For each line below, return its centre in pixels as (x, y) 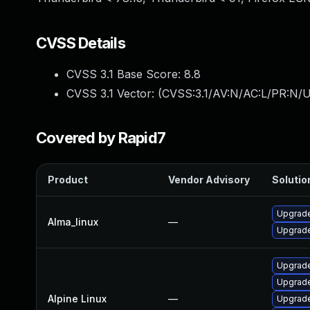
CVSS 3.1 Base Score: (125, 74)
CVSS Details (81, 43)
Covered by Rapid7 (101, 138)
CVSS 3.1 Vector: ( (114, 93)
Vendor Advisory (209, 180)
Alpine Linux (77, 299)
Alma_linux (73, 222)
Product (68, 180)
